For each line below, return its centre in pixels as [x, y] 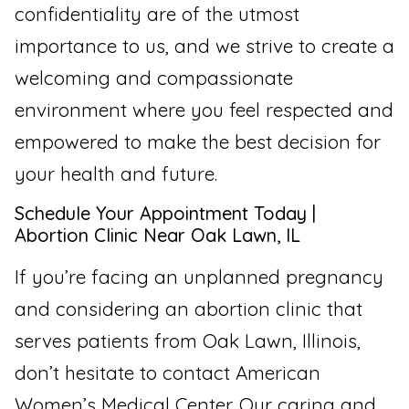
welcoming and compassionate [154, 77]
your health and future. [116, 173]
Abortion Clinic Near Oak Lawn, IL [157, 235]
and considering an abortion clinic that [189, 308]
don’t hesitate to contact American [168, 372]
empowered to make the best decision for [198, 141]
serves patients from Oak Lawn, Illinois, [188, 340]
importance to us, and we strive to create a [204, 45]
